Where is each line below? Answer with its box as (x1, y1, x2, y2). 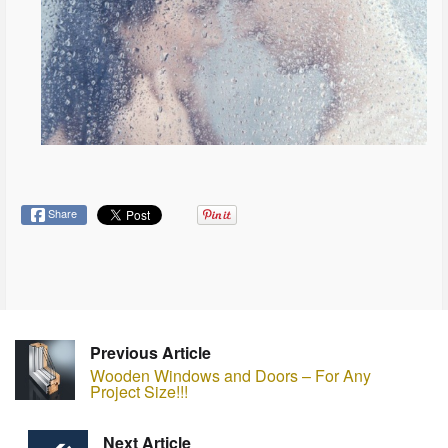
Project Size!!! (90, 379, 188, 403)
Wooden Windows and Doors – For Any (90, 363, 371, 387)
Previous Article (90, 340, 211, 364)
